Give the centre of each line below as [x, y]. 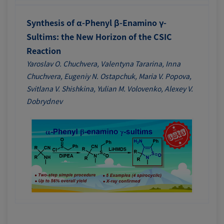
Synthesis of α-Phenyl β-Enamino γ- [96, 23]
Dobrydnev [44, 101]
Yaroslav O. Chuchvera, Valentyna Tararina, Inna [103, 64]
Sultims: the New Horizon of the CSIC [99, 37]
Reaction [44, 51]
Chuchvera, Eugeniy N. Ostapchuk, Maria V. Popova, [109, 76]
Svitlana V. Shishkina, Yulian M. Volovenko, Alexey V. [110, 89]
